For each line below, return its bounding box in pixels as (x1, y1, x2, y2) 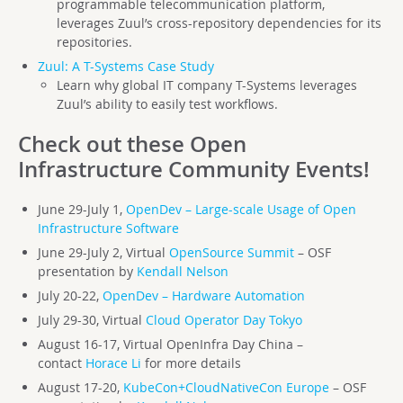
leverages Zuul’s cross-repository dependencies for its (57, 13, 382, 31)
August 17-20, (37, 378, 123, 396)
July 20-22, (37, 286, 103, 304)
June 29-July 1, (37, 200, 126, 218)
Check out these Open (18, 129, 246, 158)
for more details (140, 354, 241, 372)
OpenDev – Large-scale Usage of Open (125, 200, 356, 218)
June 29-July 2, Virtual (37, 243, 169, 261)
